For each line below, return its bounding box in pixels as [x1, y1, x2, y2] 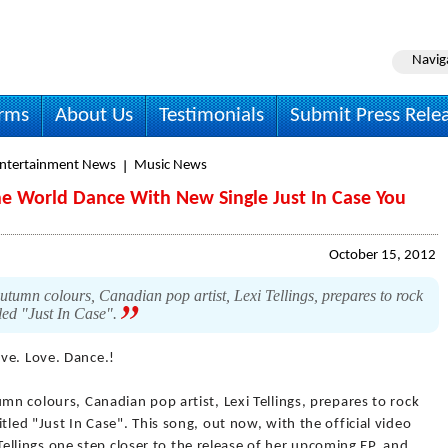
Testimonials [159, 105, 264, 126]
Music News [134, 158, 207, 173]
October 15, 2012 [329, 248, 436, 263]
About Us [55, 105, 133, 126]
